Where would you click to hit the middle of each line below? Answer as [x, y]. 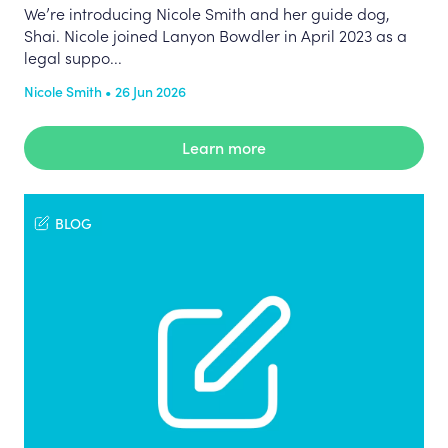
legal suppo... [73, 57]
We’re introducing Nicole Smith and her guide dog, [207, 13]
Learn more [224, 147]
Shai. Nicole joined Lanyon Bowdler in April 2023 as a [215, 35]
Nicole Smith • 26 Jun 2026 [105, 91]
